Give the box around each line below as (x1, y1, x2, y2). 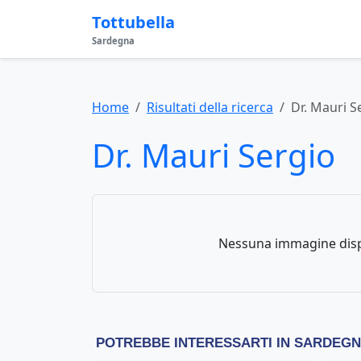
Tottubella (92, 11, 175, 33)
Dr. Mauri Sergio (92, 133, 335, 177)
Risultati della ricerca (147, 98, 273, 116)
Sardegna (92, 35, 135, 47)
